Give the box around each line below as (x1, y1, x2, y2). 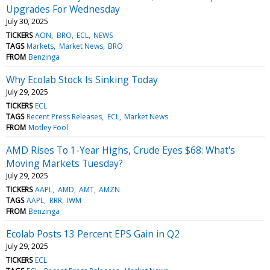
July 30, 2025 (6, 16, 48, 27)
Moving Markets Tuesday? (6, 156, 123, 170)
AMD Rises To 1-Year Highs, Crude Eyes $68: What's (6, 143, 235, 157)
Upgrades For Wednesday (6, 2, 120, 16)
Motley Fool (28, 122, 69, 133)
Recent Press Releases (27, 111, 102, 122)
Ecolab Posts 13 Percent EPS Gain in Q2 (6, 227, 180, 240)
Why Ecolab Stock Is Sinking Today (6, 72, 158, 86)
